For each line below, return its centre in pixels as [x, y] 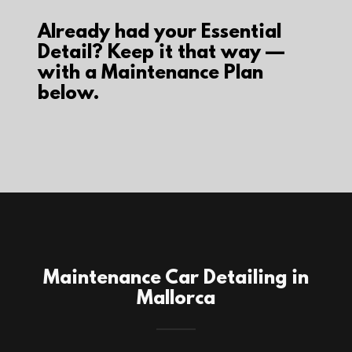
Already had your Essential [159, 33]
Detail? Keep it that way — [161, 53]
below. [68, 94]
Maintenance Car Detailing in [176, 279]
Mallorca [176, 299]
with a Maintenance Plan [150, 74]
